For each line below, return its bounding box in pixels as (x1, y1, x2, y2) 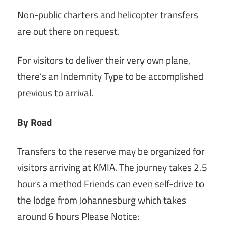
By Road (17, 115, 52, 129)
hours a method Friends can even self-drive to (17, 177, 204, 191)
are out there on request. (17, 23, 120, 38)
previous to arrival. (17, 85, 93, 100)
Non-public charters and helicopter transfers (17, 7, 198, 22)
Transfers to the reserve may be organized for (17, 144, 205, 159)
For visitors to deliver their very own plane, (17, 53, 190, 68)
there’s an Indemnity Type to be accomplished (17, 69, 204, 84)
